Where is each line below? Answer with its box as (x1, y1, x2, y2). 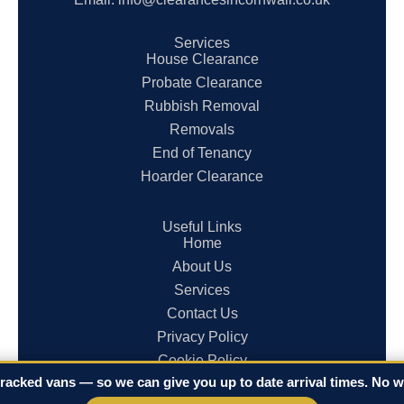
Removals (170, 121, 234, 137)
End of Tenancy (152, 144, 252, 161)
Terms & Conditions (139, 375, 265, 391)
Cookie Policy (157, 352, 247, 368)
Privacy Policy (156, 328, 248, 344)
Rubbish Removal (144, 97, 260, 114)
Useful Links (162, 218, 242, 234)
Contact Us (166, 305, 238, 321)
